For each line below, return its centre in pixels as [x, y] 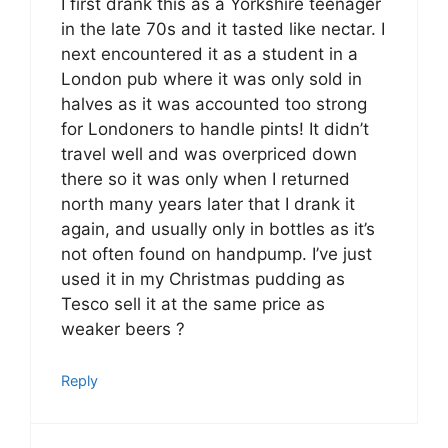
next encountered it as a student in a [209, 54]
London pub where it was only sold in [211, 79]
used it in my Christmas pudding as [203, 279]
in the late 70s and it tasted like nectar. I [223, 29]
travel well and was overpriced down [209, 154]
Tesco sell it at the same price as [193, 304]
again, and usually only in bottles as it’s [218, 229]
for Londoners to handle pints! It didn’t [215, 129]
